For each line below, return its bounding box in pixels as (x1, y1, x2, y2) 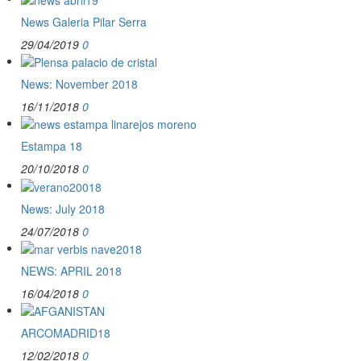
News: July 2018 (21, 200, 105, 217)
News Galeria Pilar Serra (21, 13, 147, 30)
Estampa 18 (21, 138, 82, 155)
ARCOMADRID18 (21, 325, 110, 342)
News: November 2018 (21, 75, 138, 92)
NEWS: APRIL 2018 (21, 262, 122, 279)
